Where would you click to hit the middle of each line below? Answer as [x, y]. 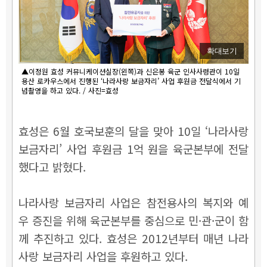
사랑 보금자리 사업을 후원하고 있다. [103, 256]
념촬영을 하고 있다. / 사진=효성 [70, 91]
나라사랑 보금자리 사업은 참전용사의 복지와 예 [133, 203]
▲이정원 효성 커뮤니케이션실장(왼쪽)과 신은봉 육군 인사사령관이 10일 [131, 72]
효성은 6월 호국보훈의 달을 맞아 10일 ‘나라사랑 [133, 131]
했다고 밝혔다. [52, 167]
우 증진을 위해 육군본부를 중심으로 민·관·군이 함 [133, 221]
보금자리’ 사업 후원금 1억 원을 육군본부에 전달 [133, 149]
